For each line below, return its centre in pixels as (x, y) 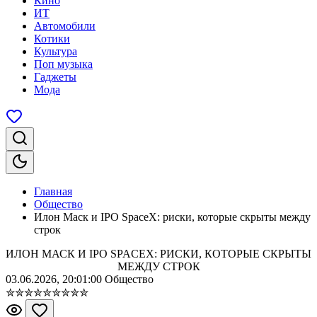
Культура (56, 51)
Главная (53, 191)
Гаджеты (55, 77)
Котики (52, 39)
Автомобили (65, 26)
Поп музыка (63, 64)
